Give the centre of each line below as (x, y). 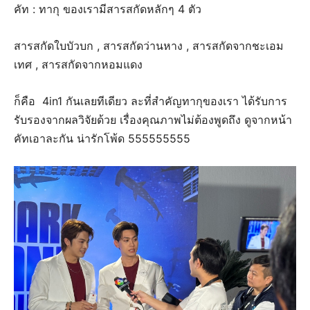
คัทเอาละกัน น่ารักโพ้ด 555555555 (102, 139)
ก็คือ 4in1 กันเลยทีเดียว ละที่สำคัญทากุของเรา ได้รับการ (151, 101)
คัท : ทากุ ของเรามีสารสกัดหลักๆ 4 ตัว (109, 9)
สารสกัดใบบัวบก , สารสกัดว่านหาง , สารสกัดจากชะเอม (149, 46)
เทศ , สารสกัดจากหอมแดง (78, 65)
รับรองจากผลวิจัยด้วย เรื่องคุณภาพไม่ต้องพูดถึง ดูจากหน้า (153, 120)
